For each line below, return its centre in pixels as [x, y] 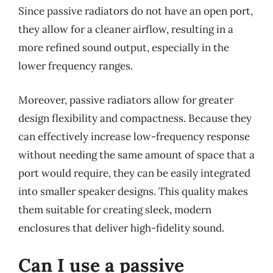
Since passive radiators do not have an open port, [136, 11]
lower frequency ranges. [76, 66]
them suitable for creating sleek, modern [115, 209]
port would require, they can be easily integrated [134, 173]
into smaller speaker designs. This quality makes [133, 191]
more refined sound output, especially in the [124, 48]
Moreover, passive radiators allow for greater [126, 100]
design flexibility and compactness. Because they [135, 118]
